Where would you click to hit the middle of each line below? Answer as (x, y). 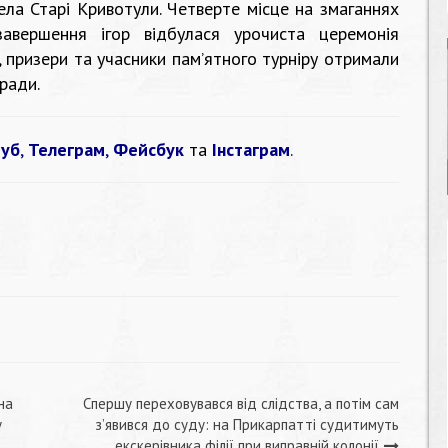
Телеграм (66, 149)
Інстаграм (251, 149)
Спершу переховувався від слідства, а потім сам (241, 403)
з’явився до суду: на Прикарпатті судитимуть (247, 424)
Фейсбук (148, 149)
